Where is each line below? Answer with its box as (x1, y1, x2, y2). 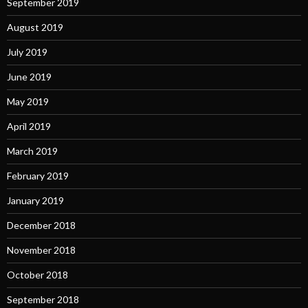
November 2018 (7, 244, 76, 256)
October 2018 (7, 269, 68, 281)
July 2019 (7, 46, 47, 58)
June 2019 (7, 71, 52, 83)
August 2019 (7, 21, 63, 34)
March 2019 (7, 145, 58, 157)
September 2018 (7, 294, 79, 306)
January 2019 (7, 195, 64, 207)
